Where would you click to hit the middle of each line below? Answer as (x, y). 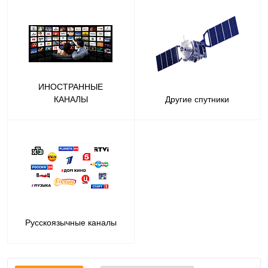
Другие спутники (197, 100)
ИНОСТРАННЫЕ (71, 87)
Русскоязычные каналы (71, 223)
